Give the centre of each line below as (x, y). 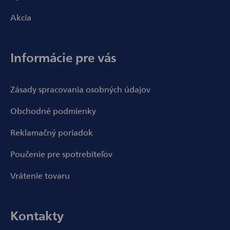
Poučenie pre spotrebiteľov (61, 154)
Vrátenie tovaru (40, 175)
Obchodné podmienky (53, 111)
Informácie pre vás (63, 57)
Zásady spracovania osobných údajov (80, 89)
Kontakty (37, 215)
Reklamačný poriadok (52, 132)
